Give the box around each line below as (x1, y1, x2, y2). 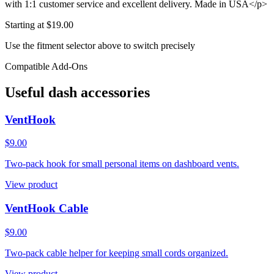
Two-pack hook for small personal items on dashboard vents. (5, 158, 239, 169)
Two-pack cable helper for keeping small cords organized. (5, 247, 228, 258)
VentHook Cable (5, 201, 88, 215)
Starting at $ (5, 19, 51, 30)
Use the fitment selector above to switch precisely (5, 40, 195, 51)
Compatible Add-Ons (5, 61, 87, 72)
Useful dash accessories (5, 84, 150, 100)
